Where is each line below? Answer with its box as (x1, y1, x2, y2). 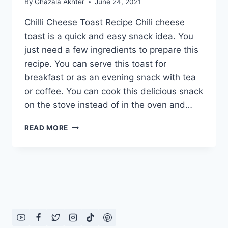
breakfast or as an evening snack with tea (24, 72, 196, 83)
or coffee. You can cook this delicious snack (24, 86, 203, 97)
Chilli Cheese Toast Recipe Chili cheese (24, 17, 185, 28)
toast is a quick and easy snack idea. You (24, 31, 193, 42)
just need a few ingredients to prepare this (24, 45, 198, 55)
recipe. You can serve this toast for (24, 59, 166, 69)
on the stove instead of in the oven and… (24, 100, 192, 110)
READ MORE (24, 124, 69, 132)
